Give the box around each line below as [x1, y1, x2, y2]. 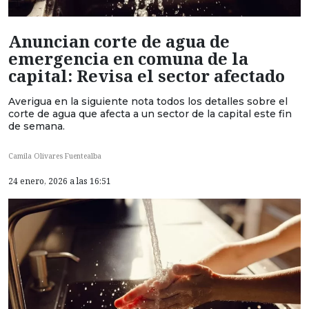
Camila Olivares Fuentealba [8, 151, 101, 161]
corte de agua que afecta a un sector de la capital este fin [8, 107, 292, 120]
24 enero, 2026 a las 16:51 [8, 175, 111, 188]
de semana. [8, 119, 65, 132]
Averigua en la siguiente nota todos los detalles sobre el [8, 94, 288, 108]
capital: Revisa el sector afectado [8, 64, 285, 87]
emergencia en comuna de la [8, 47, 248, 70]
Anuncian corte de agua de [8, 30, 230, 52]
